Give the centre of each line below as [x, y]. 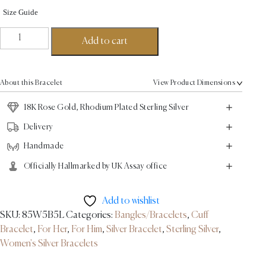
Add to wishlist [131, 202]
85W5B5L [43, 216]
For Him [86, 230]
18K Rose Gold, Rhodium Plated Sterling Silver [106, 107]
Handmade [44, 146]
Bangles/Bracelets [151, 216]
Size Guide [20, 12]
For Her [52, 230]
